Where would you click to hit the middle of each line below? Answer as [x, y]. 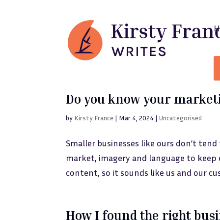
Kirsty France [94, 118]
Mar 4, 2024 [137, 118]
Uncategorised [181, 118]
